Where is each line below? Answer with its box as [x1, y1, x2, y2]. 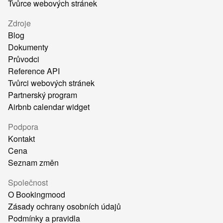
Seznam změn [8, 157, 59, 169]
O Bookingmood [8, 189, 65, 201]
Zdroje [8, 17, 31, 29]
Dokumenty [8, 41, 48, 53]
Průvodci [8, 53, 39, 65]
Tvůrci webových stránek [8, 77, 95, 89]
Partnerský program [8, 89, 77, 101]
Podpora [8, 121, 38, 133]
